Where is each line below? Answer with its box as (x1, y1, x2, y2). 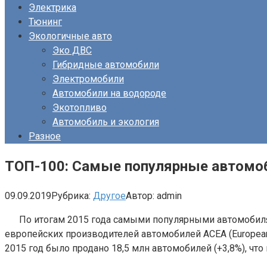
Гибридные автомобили (52, 59, 159, 70)
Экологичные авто (29, 30, 112, 42)
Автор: (126, 190, 154, 201)
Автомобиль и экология (52, 116, 159, 128)
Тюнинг (29, 16, 62, 27)
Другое (93, 190, 126, 201)
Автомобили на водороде (52, 88, 166, 99)
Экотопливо (52, 102, 107, 113)
